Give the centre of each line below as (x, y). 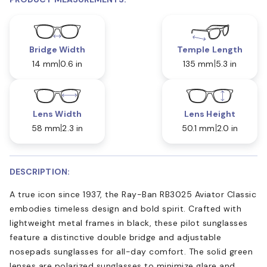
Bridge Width (57, 49)
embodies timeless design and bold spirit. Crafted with (125, 208)
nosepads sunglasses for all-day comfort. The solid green (131, 251)
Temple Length (210, 49)
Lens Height (210, 114)
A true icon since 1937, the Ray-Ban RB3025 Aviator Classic (133, 194)
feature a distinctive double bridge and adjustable (115, 237)
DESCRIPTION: (40, 171)
